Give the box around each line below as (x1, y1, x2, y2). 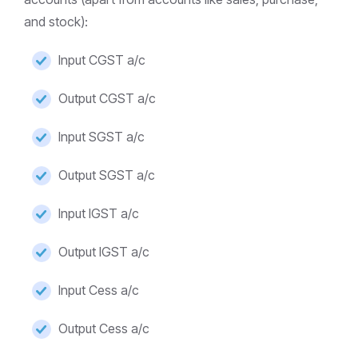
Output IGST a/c (58, 244, 149, 260)
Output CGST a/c (58, 90, 156, 106)
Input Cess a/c (58, 282, 139, 298)
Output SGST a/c (58, 167, 155, 183)
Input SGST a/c (58, 129, 145, 145)
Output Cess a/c (58, 320, 149, 336)
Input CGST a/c (58, 52, 145, 68)
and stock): (24, 14, 88, 30)
